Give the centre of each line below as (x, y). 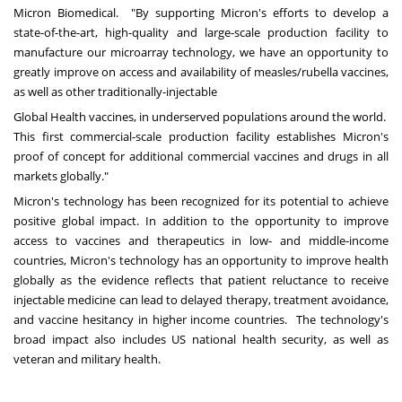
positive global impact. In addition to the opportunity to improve (201, 220)
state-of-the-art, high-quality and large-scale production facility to (201, 32)
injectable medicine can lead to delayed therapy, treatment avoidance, (201, 299)
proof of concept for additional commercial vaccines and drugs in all (201, 156)
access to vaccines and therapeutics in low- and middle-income (201, 240)
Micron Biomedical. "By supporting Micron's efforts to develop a (201, 12)
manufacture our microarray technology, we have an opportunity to (201, 52)
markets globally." (61, 175)
